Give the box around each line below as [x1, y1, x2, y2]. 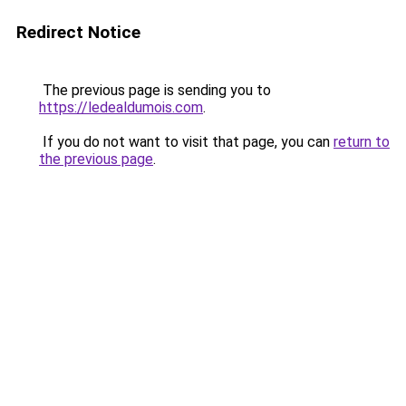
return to [333, 133, 390, 150]
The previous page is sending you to [39, 82, 271, 99]
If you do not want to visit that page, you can [39, 133, 333, 150]
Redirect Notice [16, 22, 140, 43]
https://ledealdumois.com [39, 99, 203, 116]
